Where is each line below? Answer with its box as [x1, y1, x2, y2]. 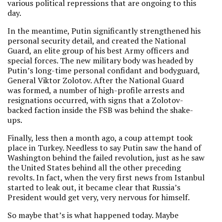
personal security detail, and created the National [7, 35, 186, 46]
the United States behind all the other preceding [7, 162, 181, 173]
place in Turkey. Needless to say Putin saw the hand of [7, 142, 201, 153]
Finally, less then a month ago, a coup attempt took [7, 132, 193, 143]
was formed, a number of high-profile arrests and [7, 85, 184, 96]
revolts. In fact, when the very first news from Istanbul [7, 172, 205, 183]
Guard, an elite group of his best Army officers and [7, 45, 189, 56]
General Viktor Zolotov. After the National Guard [7, 75, 184, 86]
